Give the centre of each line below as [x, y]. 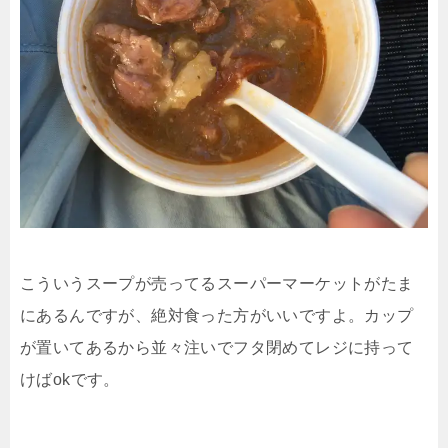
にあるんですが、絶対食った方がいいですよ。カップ [217, 316]
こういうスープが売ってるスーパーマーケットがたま [217, 284]
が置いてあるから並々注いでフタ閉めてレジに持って [217, 348]
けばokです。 [70, 380]
